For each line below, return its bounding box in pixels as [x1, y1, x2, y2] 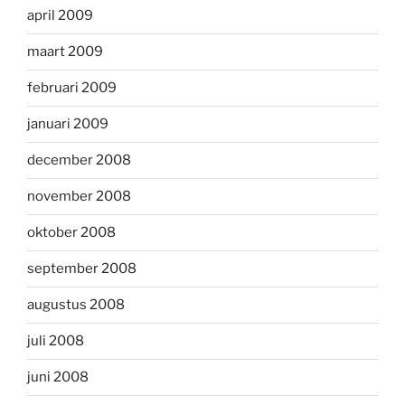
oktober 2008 [27, 224, 116, 241]
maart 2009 [27, 43, 103, 61]
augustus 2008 [27, 297, 125, 314]
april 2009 [27, 7, 93, 24]
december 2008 [27, 152, 131, 169]
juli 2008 [27, 333, 84, 350]
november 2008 [27, 188, 131, 205]
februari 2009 [27, 80, 117, 97]
